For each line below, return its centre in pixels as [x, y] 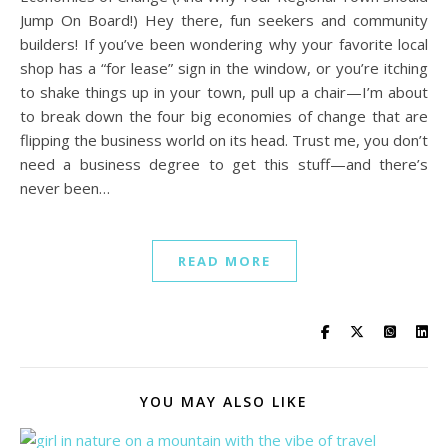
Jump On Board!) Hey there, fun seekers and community [224, 20]
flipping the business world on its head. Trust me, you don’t [224, 140]
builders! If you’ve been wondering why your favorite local [224, 44]
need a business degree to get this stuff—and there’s [224, 164]
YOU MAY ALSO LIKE [224, 402]
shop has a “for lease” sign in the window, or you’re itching [224, 68]
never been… [65, 188]
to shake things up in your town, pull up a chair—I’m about [224, 92]
